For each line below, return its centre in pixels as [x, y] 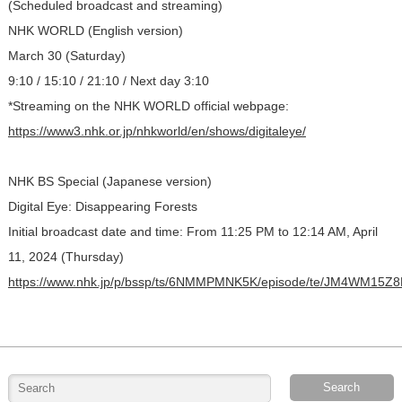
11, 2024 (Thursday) [66, 256]
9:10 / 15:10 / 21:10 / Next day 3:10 [108, 80]
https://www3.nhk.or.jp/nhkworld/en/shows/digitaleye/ [157, 131]
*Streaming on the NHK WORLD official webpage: [148, 105]
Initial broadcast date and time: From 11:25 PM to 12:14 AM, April [192, 231]
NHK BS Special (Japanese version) [109, 181]
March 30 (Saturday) [66, 55]
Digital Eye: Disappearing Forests [102, 206]
